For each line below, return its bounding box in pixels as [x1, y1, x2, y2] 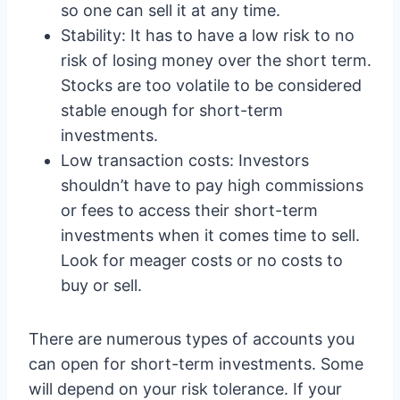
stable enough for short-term [61, 101, 283, 120]
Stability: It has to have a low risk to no [61, 26, 354, 45]
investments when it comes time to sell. [61, 226, 360, 245]
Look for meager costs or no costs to [61, 251, 343, 270]
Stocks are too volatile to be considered [61, 76, 362, 95]
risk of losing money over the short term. [61, 51, 371, 70]
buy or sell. [61, 276, 142, 295]
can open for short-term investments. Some [29, 354, 363, 373]
